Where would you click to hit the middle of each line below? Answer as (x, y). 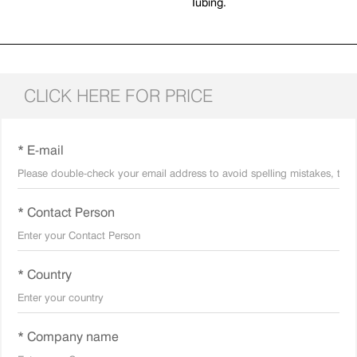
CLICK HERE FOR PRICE (118, 96)
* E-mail (41, 151)
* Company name (68, 337)
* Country (45, 275)
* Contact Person (66, 213)
